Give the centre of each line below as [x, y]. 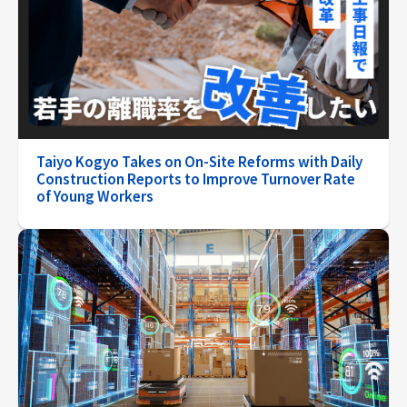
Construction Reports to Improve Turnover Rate [196, 179]
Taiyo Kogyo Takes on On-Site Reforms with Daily [199, 162]
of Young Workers [95, 196]
